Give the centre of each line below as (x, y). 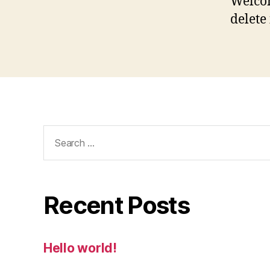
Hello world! (80, 248)
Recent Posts (117, 205)
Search (59, 132)
